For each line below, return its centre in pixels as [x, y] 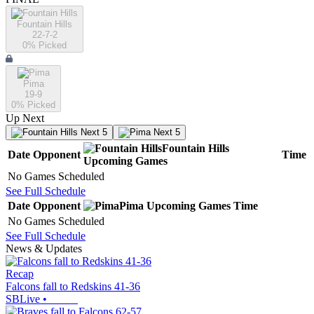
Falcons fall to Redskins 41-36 [73, 287]
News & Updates [44, 249]
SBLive [23, 299]
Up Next [25, 118]
